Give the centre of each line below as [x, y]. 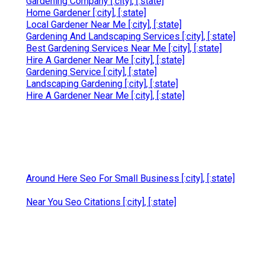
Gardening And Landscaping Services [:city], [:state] [131, 36]
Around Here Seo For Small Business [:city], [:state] [130, 178]
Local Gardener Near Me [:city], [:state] [104, 24]
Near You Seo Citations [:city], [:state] [101, 202]
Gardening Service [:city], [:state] [91, 72]
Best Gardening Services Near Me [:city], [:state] [124, 48]
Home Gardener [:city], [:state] [86, 12]
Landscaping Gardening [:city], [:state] [102, 83]
